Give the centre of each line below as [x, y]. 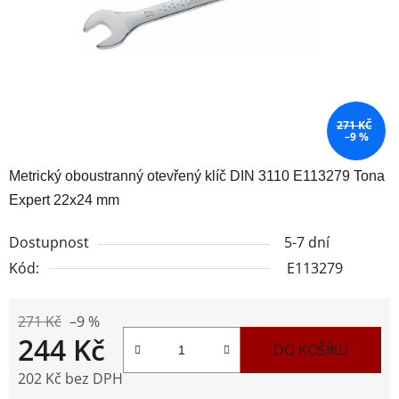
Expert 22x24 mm [64, 199]
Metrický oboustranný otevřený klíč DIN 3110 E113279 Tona [197, 175]
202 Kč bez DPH [70, 378]
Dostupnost [49, 242]
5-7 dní [307, 242]
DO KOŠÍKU [311, 350]
